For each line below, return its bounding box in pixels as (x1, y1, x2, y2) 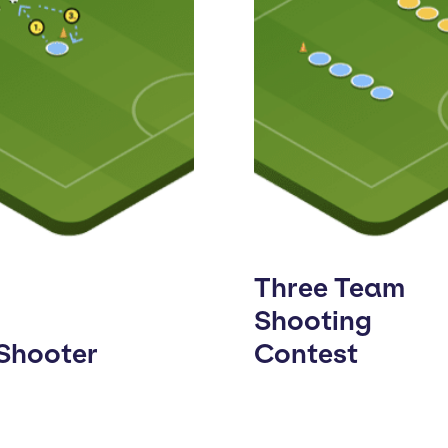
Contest (254, 337, 358, 370)
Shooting (254, 304, 372, 337)
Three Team (254, 271, 405, 304)
